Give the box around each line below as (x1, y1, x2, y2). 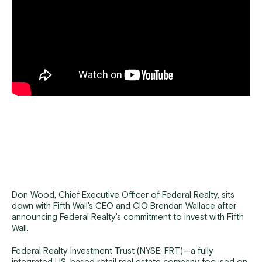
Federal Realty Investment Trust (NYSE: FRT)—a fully (12, 246, 213, 256)
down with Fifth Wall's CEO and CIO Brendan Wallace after (12, 201, 236, 211)
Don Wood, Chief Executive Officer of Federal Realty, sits (12, 190, 235, 199)
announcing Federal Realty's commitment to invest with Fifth (12, 212, 244, 222)
